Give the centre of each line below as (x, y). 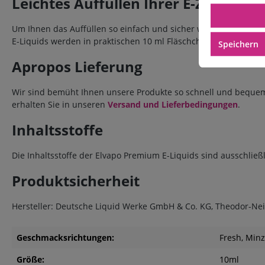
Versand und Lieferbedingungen (173, 104)
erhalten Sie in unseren (60, 104)
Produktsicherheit (76, 181)
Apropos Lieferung (77, 67)
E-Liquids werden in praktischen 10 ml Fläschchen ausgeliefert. (138, 41)
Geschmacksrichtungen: (65, 237)
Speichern (238, 43)
